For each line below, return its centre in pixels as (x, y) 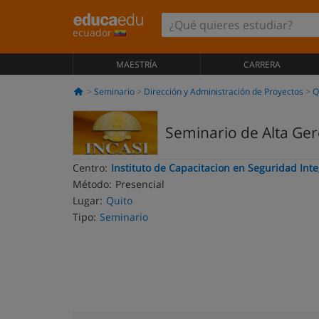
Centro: (90, 168)
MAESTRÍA (136, 64)
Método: (92, 184)
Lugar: (88, 200)
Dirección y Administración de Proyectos (223, 91)
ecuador (94, 32)
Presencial (140, 184)
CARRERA (262, 64)
